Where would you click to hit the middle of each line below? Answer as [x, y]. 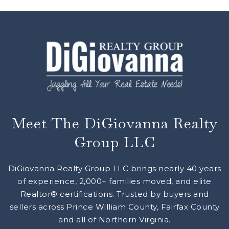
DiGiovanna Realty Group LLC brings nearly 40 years [114, 168]
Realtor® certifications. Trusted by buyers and [114, 194]
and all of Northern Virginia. [114, 219]
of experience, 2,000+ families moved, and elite [114, 181]
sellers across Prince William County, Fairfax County [114, 207]
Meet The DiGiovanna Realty [114, 123]
